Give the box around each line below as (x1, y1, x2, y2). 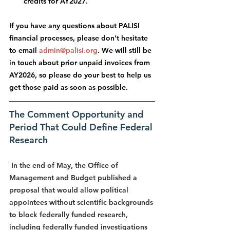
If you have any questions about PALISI (9, 21, 142, 31)
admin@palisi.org (39, 46, 98, 55)
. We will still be (98, 46, 154, 55)
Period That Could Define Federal (9, 121, 155, 133)
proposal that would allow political (9, 185, 130, 195)
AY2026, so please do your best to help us (9, 70, 153, 80)
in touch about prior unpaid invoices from (9, 58, 152, 68)
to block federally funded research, (9, 210, 130, 220)
